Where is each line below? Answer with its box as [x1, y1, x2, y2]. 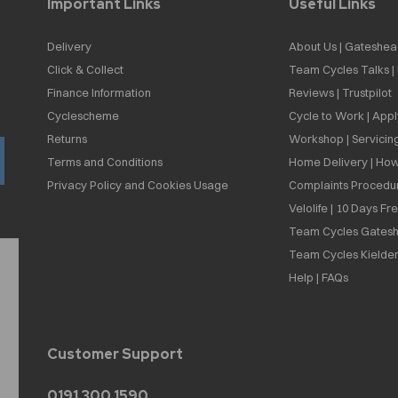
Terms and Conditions [47, 154, 163, 169]
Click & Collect [47, 61, 124, 76]
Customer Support [47, 344, 184, 363]
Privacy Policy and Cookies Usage [47, 177, 229, 192]
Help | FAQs [288, 269, 348, 284]
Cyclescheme [47, 107, 120, 123]
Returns [47, 131, 88, 146]
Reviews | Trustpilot [288, 84, 392, 99]
